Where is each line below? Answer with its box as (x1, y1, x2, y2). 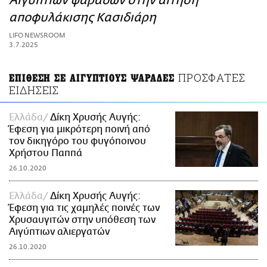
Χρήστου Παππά (9, 148, 82, 159)
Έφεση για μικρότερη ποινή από (9, 124, 150, 135)
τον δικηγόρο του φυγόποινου (9, 136, 146, 147)
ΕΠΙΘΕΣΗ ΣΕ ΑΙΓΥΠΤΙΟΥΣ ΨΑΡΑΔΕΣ (9, 72, 175, 85)
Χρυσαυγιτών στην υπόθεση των (9, 215, 156, 226)
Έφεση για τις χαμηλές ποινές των (9, 203, 160, 214)
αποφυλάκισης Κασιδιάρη (9, 11, 156, 25)
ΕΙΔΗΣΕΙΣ (9, 83, 60, 98)
